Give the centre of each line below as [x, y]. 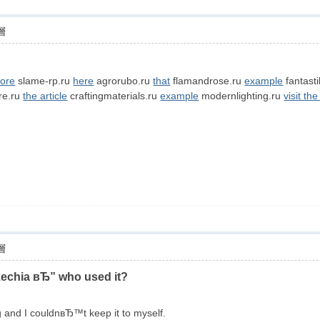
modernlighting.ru [241, 96]
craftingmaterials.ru [114, 96]
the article [45, 96]
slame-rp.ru [44, 81]
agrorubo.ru [124, 81]
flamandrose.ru [207, 81]
